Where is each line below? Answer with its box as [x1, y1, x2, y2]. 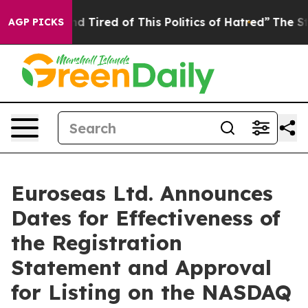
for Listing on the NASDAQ [11, 279, 291, 305]
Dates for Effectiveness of [11, 205, 280, 231]
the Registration [11, 230, 182, 256]
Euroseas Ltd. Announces [11, 180, 273, 206]
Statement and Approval [11, 254, 272, 280]
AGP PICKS [8, 16, 64, 28]
